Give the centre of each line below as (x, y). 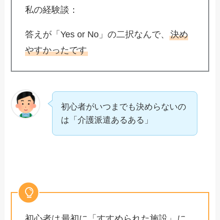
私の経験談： (52, 10)
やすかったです (56, 50)
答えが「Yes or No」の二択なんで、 (97, 34)
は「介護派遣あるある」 (107, 120)
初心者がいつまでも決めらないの (124, 107)
